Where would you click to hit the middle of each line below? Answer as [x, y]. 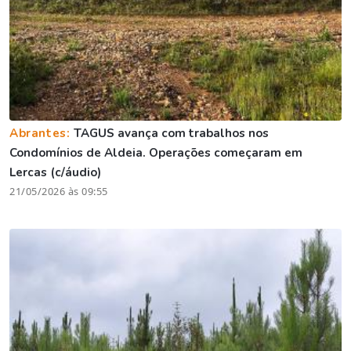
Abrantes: [42, 134]
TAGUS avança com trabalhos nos [172, 134]
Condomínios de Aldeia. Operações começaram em [156, 153]
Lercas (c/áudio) [55, 173]
